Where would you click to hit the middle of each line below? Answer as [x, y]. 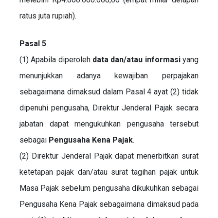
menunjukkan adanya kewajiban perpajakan [109, 75]
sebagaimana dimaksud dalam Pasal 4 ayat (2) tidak [109, 91]
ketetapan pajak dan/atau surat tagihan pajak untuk [109, 172]
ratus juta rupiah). [48, 16]
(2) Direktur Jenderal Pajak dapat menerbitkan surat [109, 156]
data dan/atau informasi [136, 59]
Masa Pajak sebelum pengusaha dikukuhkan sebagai [109, 188]
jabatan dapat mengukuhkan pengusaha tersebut [109, 124]
